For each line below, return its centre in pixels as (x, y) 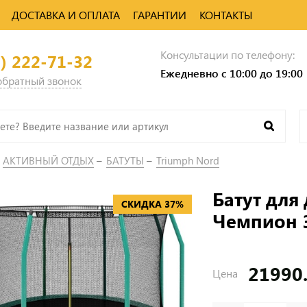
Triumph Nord (188, 160)
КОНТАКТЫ (226, 15)
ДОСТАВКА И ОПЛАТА (66, 15)
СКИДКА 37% (153, 204)
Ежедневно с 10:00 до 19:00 (232, 73)
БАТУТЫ (125, 160)
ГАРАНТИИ (160, 15)
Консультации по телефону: (228, 55)
